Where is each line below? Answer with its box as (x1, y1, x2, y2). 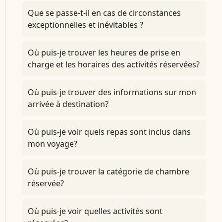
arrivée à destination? (27, 99, 109, 110)
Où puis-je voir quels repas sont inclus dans (27, 126, 191, 137)
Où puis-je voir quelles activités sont (27, 206, 163, 217)
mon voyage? (27, 138, 77, 149)
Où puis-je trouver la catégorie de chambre (27, 166, 189, 177)
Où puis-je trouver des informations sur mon (27, 87, 196, 98)
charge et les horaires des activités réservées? (27, 59, 200, 70)
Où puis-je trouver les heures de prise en (27, 47, 180, 58)
